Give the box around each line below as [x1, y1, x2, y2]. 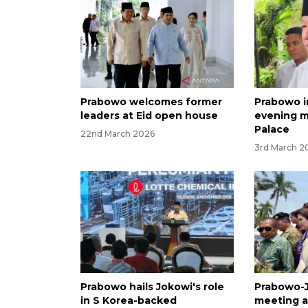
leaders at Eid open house [80, 109, 218, 122]
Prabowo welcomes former [80, 95, 222, 108]
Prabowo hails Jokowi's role [80, 280, 224, 294]
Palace [254, 122, 293, 135]
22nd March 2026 [80, 128, 155, 139]
